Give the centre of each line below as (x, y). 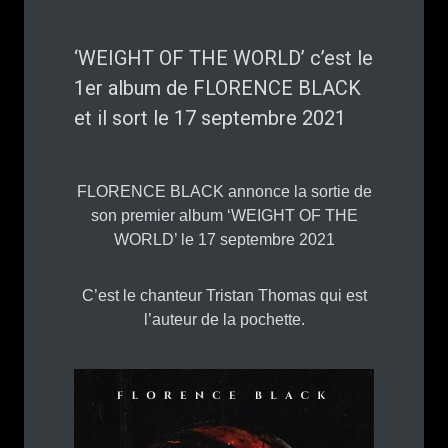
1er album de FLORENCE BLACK (217, 88)
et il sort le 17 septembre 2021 (210, 118)
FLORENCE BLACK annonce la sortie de (224, 191)
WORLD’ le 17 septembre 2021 (224, 239)
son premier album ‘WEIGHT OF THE (224, 215)
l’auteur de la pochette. (224, 319)
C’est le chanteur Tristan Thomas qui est (224, 295)
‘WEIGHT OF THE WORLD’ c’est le (223, 58)
